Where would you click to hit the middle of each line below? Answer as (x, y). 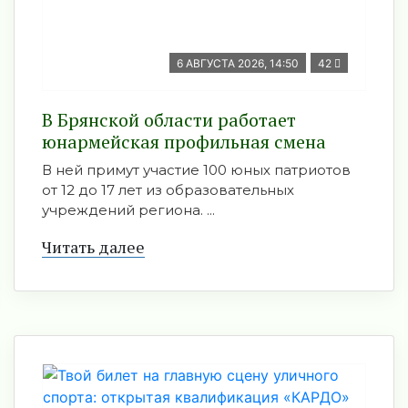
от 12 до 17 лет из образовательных (168, 190)
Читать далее (93, 247)
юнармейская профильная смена (184, 142)
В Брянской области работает (169, 120)
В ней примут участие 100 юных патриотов (196, 170)
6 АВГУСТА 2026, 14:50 (238, 63)
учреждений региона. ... (128, 210)
